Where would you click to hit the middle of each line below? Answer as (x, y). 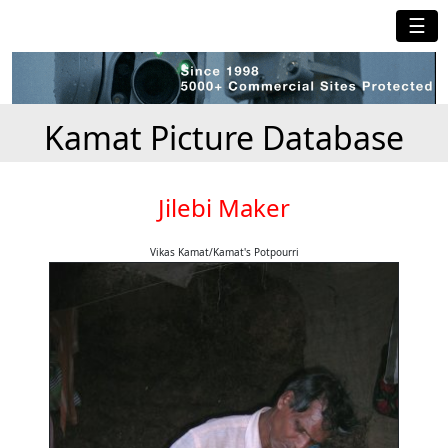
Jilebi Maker (224, 208)
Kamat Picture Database (224, 138)
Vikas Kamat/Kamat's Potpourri (224, 252)
